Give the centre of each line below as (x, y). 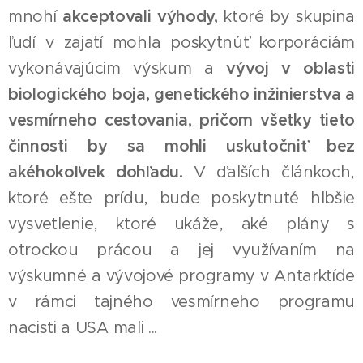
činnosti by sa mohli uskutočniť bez (181, 146)
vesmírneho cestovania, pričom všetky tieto (181, 120)
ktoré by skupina (286, 17)
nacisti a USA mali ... (85, 328)
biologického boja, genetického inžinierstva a (181, 94)
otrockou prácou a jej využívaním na (181, 250)
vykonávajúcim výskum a (117, 68)
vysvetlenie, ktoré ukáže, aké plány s (181, 224)
